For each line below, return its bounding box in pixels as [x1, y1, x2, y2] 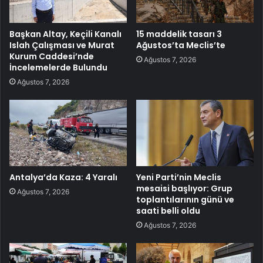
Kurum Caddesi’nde [9, 50, 94, 62]
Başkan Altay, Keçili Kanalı [9, 28, 122, 40]
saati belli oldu [136, 204, 200, 217]
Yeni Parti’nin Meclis [136, 171, 221, 183]
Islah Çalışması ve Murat [9, 39, 114, 51]
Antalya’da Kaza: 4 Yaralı [9, 171, 117, 183]
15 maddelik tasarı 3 [136, 28, 222, 40]
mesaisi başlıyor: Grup [136, 182, 232, 194]
